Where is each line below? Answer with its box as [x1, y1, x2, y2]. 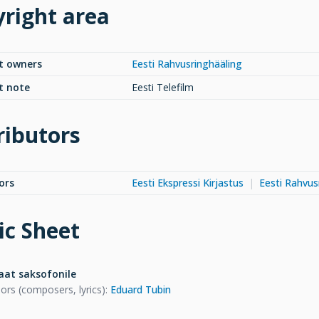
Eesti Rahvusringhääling [132, 56, 242, 70]
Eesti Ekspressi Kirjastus [132, 175, 244, 189]
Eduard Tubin [110, 282, 171, 296]
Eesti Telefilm [132, 80, 194, 94]
